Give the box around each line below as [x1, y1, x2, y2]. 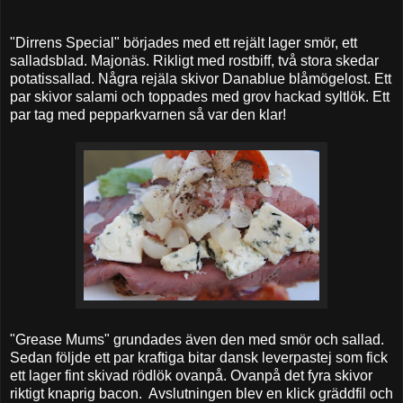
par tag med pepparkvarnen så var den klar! [10, 106, 286, 122]
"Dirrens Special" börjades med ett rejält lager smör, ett [10, 34, 357, 50]
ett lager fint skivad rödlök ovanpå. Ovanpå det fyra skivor [10, 367, 372, 383]
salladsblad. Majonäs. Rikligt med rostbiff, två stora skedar [10, 52, 379, 68]
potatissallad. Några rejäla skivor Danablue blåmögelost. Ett [10, 70, 391, 86]
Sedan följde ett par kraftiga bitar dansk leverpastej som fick [10, 349, 388, 365]
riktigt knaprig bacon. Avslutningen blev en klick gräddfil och [10, 385, 393, 401]
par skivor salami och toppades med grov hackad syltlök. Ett [10, 88, 390, 104]
